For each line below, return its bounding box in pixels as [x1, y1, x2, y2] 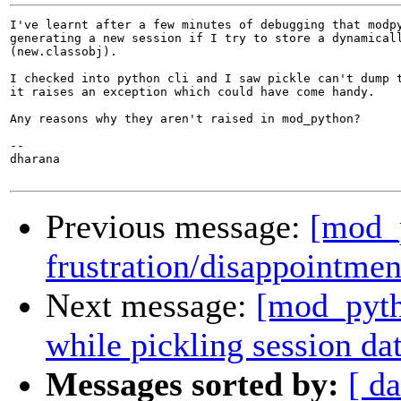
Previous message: [46, 208, 310, 246]
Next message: [46, 286, 256, 325]
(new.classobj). [10, 45, 117, 59]
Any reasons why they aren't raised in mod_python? [10, 112, 361, 126]
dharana [10, 152, 60, 166]
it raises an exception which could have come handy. [10, 85, 375, 99]
